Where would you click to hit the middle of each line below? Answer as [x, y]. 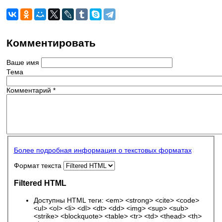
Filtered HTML [40, 183]
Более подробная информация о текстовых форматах [103, 150]
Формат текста [38, 165]
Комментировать [51, 43]
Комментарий [30, 90]
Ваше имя [24, 62]
